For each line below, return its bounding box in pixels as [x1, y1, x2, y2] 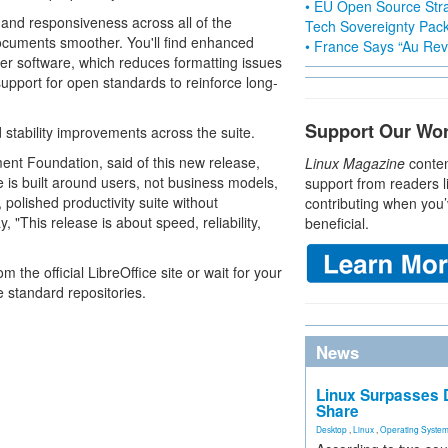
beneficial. [305, 213, 369, 233]
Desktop [316, 423, 347, 435]
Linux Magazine [305, 153, 405, 173]
